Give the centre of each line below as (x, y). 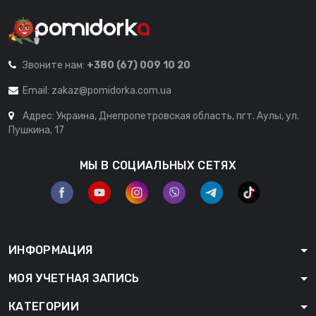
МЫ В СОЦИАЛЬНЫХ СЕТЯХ (158, 165)
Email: (37, 90)
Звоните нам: (55, 65)
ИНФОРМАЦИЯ (51, 250)
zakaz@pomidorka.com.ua (111, 90)
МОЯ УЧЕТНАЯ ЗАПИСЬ (74, 278)
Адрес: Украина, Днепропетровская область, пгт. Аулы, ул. (161, 116)
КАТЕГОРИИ (44, 306)
